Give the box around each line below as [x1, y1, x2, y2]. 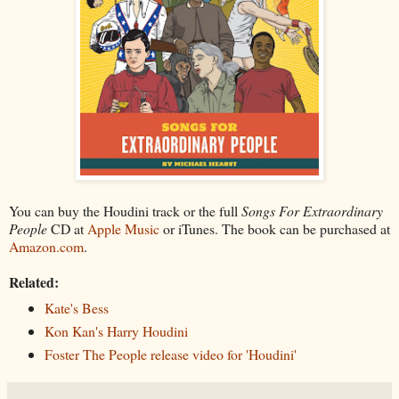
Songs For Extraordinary [241, 200, 383, 220]
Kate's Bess [44, 297, 109, 317]
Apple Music [87, 218, 159, 238]
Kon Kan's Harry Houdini [44, 321, 188, 340]
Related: [9, 271, 59, 292]
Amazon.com [9, 236, 84, 256]
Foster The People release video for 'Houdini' [44, 344, 297, 363]
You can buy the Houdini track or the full [9, 200, 241, 220]
